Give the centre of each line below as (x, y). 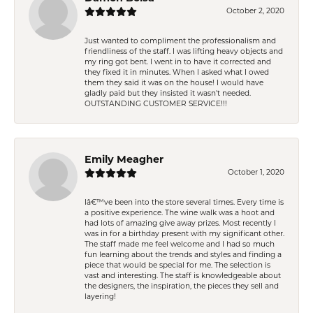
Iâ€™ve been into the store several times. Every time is (184, 202)
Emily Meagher (124, 159)
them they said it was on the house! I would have (174, 82)
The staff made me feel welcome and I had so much (180, 244)
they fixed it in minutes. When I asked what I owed (177, 72)
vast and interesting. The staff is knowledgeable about (183, 275)
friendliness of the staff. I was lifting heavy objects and (184, 51)
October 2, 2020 (255, 10)
